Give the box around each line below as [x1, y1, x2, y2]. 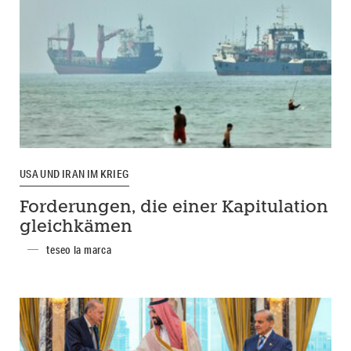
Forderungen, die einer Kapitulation [20, 199, 328, 216]
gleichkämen [20, 219, 132, 236]
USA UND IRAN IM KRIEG [20, 166, 129, 181]
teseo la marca [46, 242, 112, 257]
